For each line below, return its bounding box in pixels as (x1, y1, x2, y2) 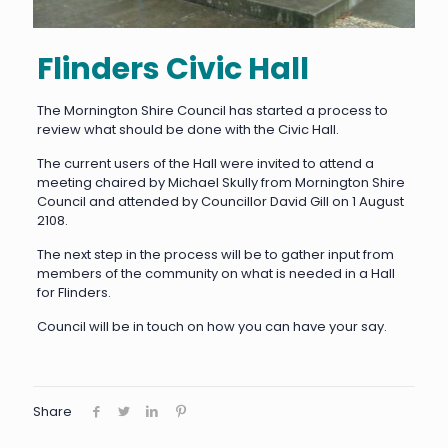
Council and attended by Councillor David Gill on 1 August (36, 191, 404, 211)
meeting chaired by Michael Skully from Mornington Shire (36, 172, 405, 192)
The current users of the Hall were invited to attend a (36, 153, 374, 173)
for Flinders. (36, 282, 111, 302)
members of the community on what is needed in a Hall (36, 263, 395, 283)
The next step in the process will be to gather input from (36, 244, 394, 264)
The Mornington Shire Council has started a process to (36, 100, 388, 120)
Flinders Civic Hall (36, 47, 309, 90)
